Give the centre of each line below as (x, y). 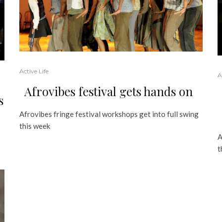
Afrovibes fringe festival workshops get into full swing (109, 114)
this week (35, 126)
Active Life (34, 71)
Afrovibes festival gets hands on (109, 91)
